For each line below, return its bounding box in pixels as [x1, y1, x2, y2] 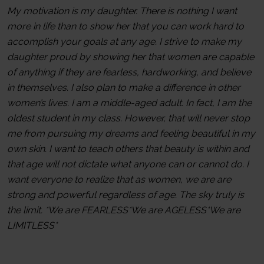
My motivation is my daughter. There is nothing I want [7, 5, 237, 16]
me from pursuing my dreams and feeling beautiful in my [7, 127, 255, 139]
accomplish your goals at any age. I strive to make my [7, 35, 242, 47]
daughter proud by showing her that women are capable [7, 51, 254, 62]
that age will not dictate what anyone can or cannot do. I [7, 158, 249, 170]
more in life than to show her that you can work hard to [7, 20, 244, 32]
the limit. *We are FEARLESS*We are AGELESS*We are [7, 204, 240, 216]
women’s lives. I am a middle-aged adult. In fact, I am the [7, 97, 252, 108]
